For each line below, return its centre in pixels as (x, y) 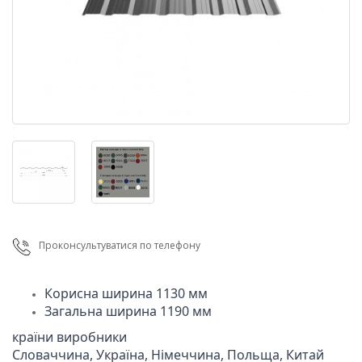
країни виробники (69, 337)
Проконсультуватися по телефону (120, 246)
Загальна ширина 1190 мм (128, 311)
